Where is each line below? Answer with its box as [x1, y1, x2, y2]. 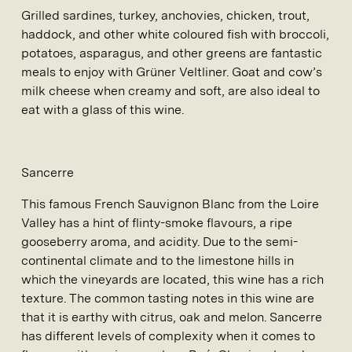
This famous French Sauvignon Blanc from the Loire [21, 196, 319, 212]
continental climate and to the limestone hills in [21, 253, 294, 269]
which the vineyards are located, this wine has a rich [21, 272, 324, 288]
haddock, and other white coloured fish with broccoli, [21, 27, 329, 42]
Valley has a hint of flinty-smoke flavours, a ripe [21, 215, 292, 231]
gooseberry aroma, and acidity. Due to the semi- [21, 234, 298, 250]
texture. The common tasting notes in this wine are [21, 291, 314, 306]
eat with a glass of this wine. [21, 102, 184, 118]
